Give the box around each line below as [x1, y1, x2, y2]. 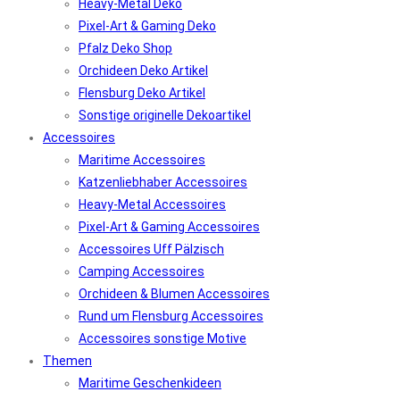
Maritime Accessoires [79, 153, 205, 167]
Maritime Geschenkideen [79, 376, 221, 390]
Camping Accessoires [79, 264, 204, 279]
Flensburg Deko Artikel [79, 86, 205, 100]
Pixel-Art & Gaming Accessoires [79, 220, 260, 234]
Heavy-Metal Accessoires [79, 197, 226, 212]
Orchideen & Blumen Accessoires [79, 287, 270, 301]
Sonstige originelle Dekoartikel [79, 108, 251, 122]
